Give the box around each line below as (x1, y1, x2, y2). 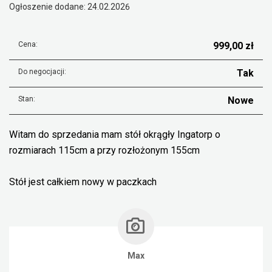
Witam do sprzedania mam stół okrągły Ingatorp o (9, 129, 220, 140)
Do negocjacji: (18, 67, 66, 76)
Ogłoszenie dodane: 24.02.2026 (9, 2, 130, 12)
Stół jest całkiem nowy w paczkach (9, 176, 157, 188)
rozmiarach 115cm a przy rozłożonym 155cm (9, 144, 200, 156)
